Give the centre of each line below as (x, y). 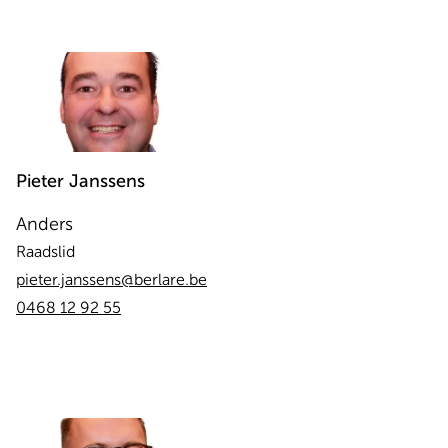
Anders (44, 224)
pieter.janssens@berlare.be (111, 280)
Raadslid (45, 252)
